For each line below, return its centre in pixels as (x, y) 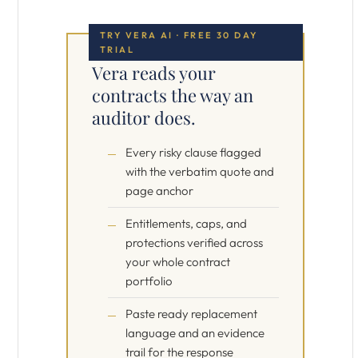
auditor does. (144, 117)
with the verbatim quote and (200, 171)
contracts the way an (173, 95)
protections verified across (194, 243)
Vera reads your (154, 73)
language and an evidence (195, 333)
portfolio (149, 281)
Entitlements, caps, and (186, 223)
